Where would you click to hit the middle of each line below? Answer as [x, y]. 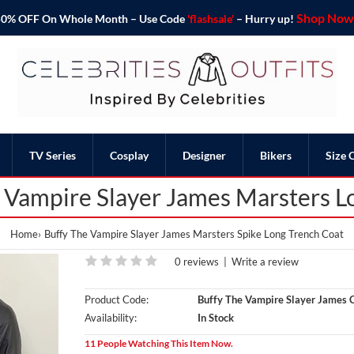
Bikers [276, 155]
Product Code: [116, 299]
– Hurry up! [265, 19]
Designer [204, 155]
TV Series [53, 155]
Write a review [265, 261]
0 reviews [196, 261]
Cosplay [129, 155]
